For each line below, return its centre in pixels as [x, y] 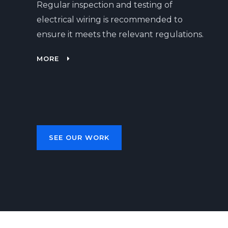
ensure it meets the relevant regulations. [120, 34]
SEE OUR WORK [79, 137]
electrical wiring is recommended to [110, 20]
